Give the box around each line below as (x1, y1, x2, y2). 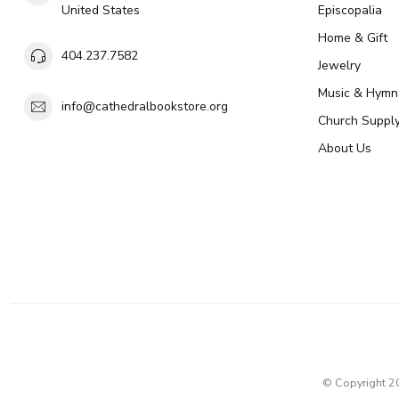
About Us (318, 139, 371, 157)
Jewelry (318, 56, 361, 74)
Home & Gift (318, 28, 387, 46)
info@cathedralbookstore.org (61, 98, 228, 116)
